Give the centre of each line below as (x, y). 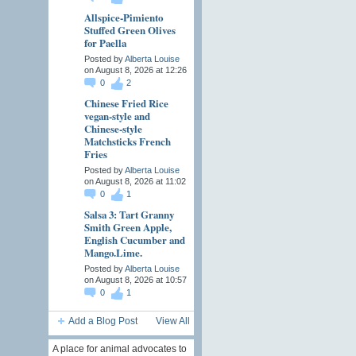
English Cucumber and (134, 240)
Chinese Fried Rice (126, 103)
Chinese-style (113, 129)
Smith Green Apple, (128, 227)
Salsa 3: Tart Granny (129, 215)
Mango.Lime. (113, 253)
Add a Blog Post (103, 321)
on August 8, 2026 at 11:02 (135, 182)
